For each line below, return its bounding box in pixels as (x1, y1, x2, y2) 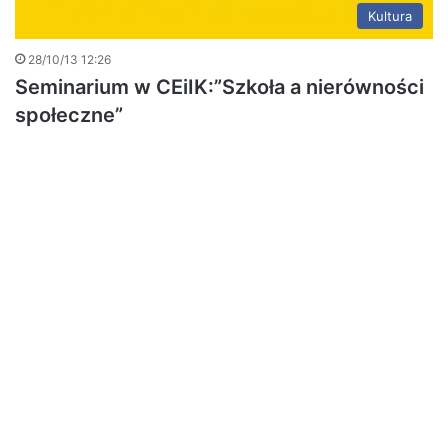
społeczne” (15, 102, 123, 127)
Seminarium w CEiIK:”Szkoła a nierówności (15, 74, 424, 99)
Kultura (368, 7, 412, 24)
